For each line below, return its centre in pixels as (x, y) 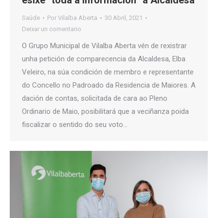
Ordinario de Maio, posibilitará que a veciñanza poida (105, 112)
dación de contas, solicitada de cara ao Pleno (95, 99)
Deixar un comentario (52, 29)
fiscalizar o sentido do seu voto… (75, 125)
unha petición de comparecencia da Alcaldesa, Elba (104, 59)
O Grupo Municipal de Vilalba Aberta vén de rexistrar (104, 46)
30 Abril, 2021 (124, 18)
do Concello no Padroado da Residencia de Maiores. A (109, 85)
